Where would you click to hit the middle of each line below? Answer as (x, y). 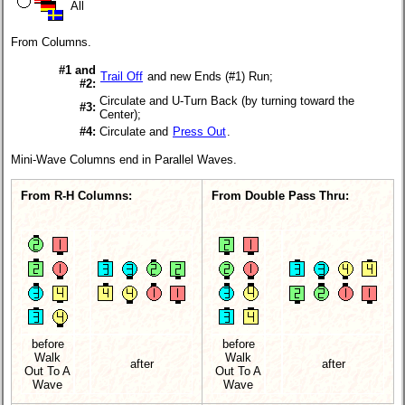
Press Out (199, 131)
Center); (120, 114)
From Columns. (51, 42)
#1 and (77, 70)
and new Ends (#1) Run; (208, 76)
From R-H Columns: (76, 195)
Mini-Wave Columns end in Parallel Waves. (124, 160)
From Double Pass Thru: (280, 195)
